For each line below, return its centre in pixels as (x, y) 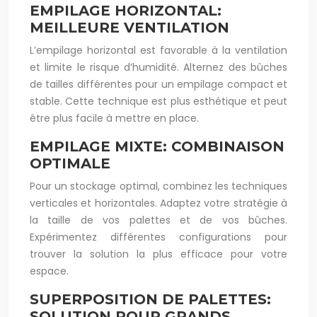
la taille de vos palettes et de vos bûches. (158, 220)
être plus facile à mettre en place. (114, 118)
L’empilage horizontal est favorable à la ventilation (158, 50)
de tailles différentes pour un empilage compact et (158, 84)
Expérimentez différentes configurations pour (158, 237)
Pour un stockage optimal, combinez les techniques (158, 186)
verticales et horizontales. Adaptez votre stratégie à (158, 203)
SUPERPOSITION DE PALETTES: (150, 299)
